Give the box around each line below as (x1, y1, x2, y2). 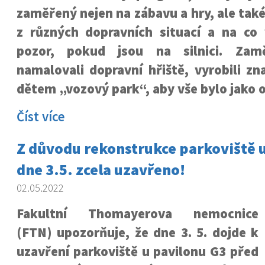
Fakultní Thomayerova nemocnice (16, 205, 259, 222)
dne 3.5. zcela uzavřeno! (16, 160, 185, 179)
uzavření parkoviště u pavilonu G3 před (16, 243, 259, 260)
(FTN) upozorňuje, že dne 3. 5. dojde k (16, 224, 259, 241)
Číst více (16, 108, 65, 125)
